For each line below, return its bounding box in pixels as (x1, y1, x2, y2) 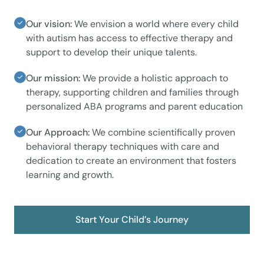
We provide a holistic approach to (82, 72, 228, 84)
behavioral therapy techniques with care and (26, 140, 219, 153)
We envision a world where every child (74, 18, 239, 30)
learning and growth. (26, 169, 114, 181)
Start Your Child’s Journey (75, 213, 189, 226)
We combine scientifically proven (92, 126, 235, 138)
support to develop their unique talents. (26, 46, 197, 58)
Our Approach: (26, 126, 92, 138)
